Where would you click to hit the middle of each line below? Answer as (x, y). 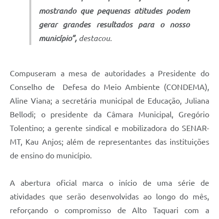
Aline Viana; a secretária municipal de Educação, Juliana (109, 100)
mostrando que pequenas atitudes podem (114, 11)
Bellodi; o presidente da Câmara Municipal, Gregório (109, 114)
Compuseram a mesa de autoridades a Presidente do (109, 73)
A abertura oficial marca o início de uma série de (109, 183)
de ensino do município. (51, 155)
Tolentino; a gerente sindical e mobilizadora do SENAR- (109, 128)
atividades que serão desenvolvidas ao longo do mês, (109, 196)
